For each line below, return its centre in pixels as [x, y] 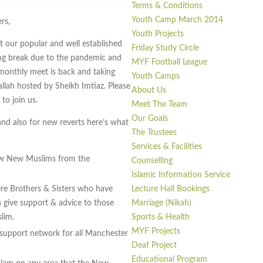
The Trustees [154, 133]
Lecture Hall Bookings [171, 189]
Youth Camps [156, 77]
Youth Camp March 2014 [177, 20]
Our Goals [150, 119]
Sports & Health [161, 218]
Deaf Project [154, 246]
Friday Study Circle [165, 48]
